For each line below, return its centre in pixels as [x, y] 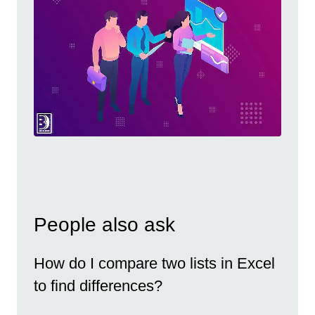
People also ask [104, 224]
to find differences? [98, 286]
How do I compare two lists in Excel [154, 264]
